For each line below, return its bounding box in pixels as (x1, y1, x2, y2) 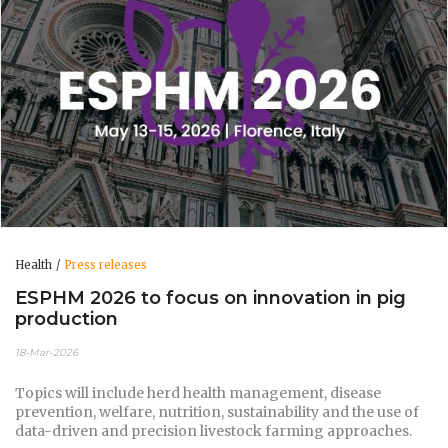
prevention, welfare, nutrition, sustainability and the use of (15, 402, 419, 421)
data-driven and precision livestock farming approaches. (15, 421, 412, 440)
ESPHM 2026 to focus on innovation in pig (15, 286, 406, 310)
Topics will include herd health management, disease (15, 383, 381, 402)
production (15, 307, 118, 331)
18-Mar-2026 (15, 345, 78, 359)
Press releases (64, 257, 147, 272)
